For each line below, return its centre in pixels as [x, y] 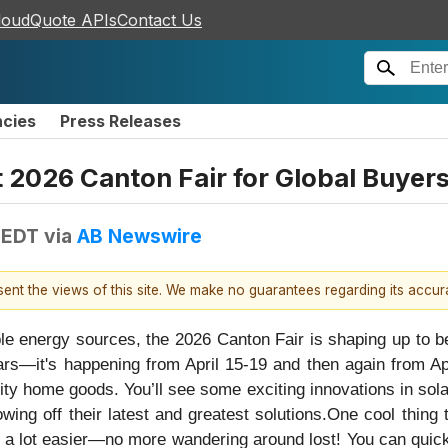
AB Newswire [139, 235]
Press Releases [120, 121]
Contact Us [159, 20]
